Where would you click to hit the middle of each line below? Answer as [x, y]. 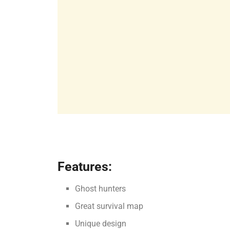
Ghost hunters [101, 188]
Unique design [101, 223]
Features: [85, 167]
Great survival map [109, 206]
